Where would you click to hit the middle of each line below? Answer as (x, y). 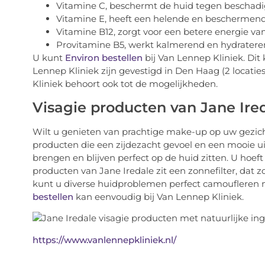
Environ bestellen (104, 58)
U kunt (49, 58)
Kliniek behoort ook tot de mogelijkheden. (125, 84)
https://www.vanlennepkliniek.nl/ (104, 240)
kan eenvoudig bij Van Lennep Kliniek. (158, 196)
